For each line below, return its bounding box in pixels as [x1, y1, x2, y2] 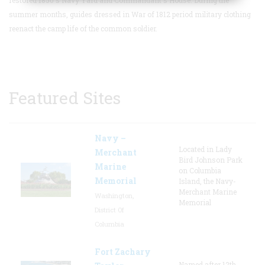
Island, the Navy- [179, 176, 236, 186]
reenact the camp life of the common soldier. [9, 23, 157, 33]
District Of [95, 205, 124, 214]
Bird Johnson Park [179, 154, 243, 164]
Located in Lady [179, 144, 232, 154]
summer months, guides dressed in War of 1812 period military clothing [9, 9, 251, 19]
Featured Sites [9, 86, 121, 109]
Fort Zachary [95, 245, 151, 257]
